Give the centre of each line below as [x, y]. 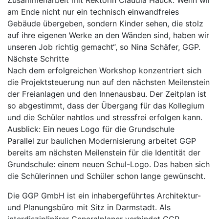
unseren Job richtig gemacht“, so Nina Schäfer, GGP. [104, 47]
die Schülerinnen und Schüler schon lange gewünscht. [106, 176]
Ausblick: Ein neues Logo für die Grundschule [91, 129]
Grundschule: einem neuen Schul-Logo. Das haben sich [109, 164]
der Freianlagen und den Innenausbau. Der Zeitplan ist [107, 94]
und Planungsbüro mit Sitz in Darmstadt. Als [89, 207]
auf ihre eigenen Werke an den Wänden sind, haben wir [108, 35]
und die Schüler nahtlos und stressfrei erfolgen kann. [105, 117]
